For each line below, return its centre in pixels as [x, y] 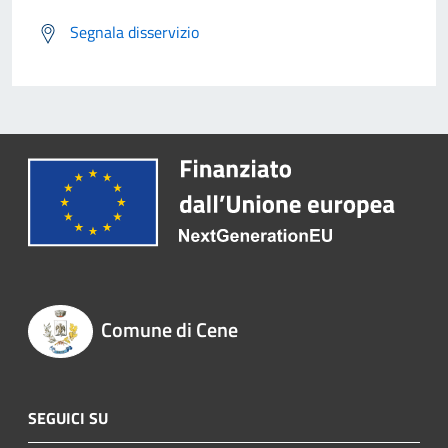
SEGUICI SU [68, 417]
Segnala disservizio [134, 32]
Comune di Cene [169, 330]
